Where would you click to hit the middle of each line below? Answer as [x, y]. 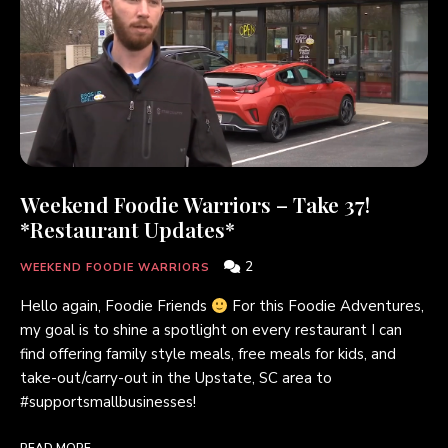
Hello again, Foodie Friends [115, 306]
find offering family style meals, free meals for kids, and [208, 354]
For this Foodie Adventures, [326, 306]
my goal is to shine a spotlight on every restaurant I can [211, 330]
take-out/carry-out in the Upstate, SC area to [176, 378]
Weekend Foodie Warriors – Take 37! [195, 204]
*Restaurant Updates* [127, 229]
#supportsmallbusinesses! [108, 402]
